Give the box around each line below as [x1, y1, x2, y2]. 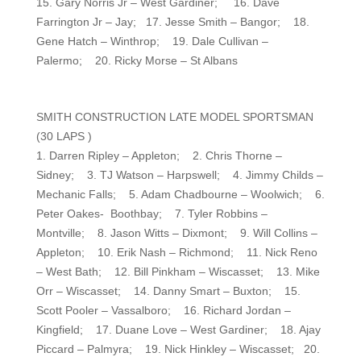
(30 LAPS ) [35, 130, 92, 143]
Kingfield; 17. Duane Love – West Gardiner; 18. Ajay [35, 323, 321, 336]
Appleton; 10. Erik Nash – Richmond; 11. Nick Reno [35, 246, 317, 259]
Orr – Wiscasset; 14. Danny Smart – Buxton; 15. [35, 284, 301, 297]
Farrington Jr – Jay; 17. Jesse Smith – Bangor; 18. [35, 15, 309, 28]
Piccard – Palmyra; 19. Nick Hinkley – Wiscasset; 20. [35, 342, 320, 355]
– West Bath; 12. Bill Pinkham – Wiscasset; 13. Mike [35, 265, 320, 278]
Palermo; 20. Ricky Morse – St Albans [35, 54, 238, 67]
